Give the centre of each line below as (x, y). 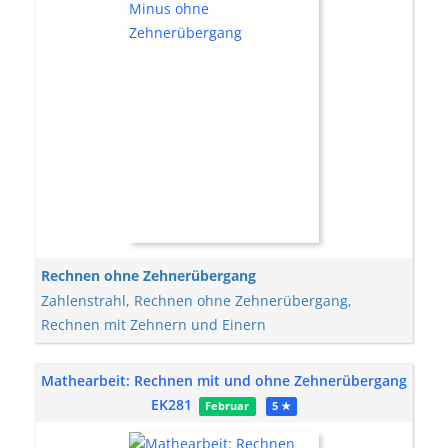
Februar (227, 406)
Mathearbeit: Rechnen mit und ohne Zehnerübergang (224, 380)
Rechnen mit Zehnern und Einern (153, 324)
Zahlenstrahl (83, 300)
